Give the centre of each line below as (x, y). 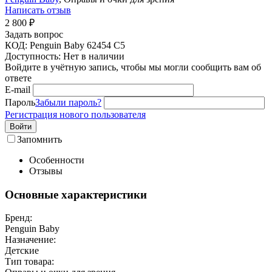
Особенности (57, 160)
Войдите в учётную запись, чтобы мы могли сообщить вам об (133, 67)
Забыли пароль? (68, 102)
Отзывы (46, 171)
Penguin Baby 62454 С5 (77, 45)
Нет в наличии (94, 56)
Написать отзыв (38, 10)
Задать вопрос (34, 34)
